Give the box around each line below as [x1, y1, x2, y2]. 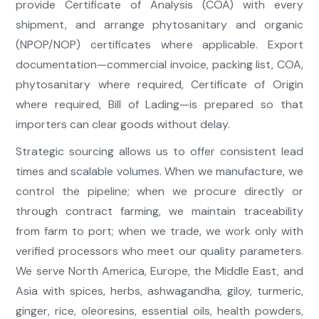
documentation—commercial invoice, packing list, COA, [16, 57, 303, 73]
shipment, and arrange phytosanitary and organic [16, 17, 303, 33]
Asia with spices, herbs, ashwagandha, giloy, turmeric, [16, 283, 303, 299]
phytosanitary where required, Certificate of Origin [16, 77, 303, 93]
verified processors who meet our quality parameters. [16, 244, 303, 259]
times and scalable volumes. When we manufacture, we [16, 164, 303, 179]
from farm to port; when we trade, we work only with [16, 224, 303, 239]
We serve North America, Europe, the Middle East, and [16, 263, 303, 279]
